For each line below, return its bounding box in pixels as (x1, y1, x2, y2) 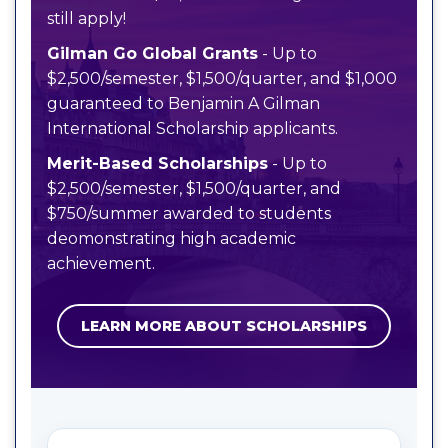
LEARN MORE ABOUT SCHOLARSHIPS (81, 316, 367, 335)
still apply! (47, 8, 126, 28)
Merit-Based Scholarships (47, 153, 268, 173)
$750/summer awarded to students (47, 203, 331, 223)
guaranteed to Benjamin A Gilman (47, 93, 320, 113)
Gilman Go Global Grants (47, 43, 258, 63)
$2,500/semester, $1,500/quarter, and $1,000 (47, 68, 397, 88)
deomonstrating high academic (47, 228, 296, 248)
